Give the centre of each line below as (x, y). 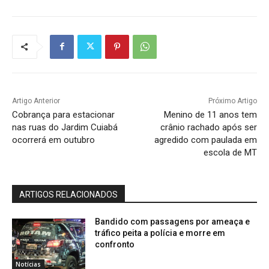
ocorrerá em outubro (53, 140)
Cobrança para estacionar (63, 114)
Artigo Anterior (36, 101)
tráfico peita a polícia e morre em (160, 233)
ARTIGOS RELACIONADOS (68, 194)
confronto (115, 244)
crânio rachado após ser (208, 127)
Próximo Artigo (232, 101)
